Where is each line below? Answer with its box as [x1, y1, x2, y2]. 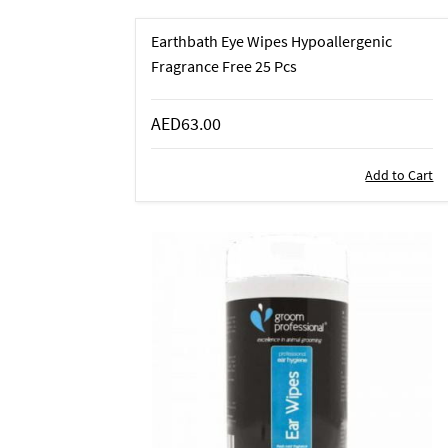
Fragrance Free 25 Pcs [150, 55, 297, 76]
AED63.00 [150, 111, 221, 135]
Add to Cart [365, 165, 434, 184]
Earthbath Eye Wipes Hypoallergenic [150, 30, 392, 51]
